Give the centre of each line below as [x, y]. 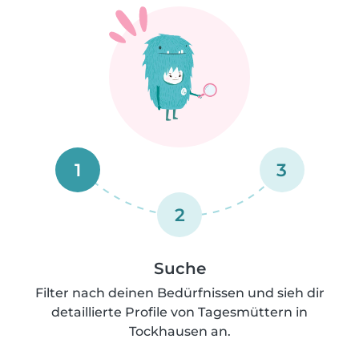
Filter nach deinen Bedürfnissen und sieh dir [179, 293]
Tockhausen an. [179, 331]
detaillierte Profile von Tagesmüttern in [179, 312]
